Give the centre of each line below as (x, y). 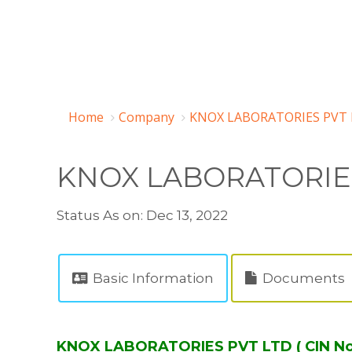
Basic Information (152, 278)
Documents (302, 278)
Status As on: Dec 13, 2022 (142, 215)
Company (147, 117)
